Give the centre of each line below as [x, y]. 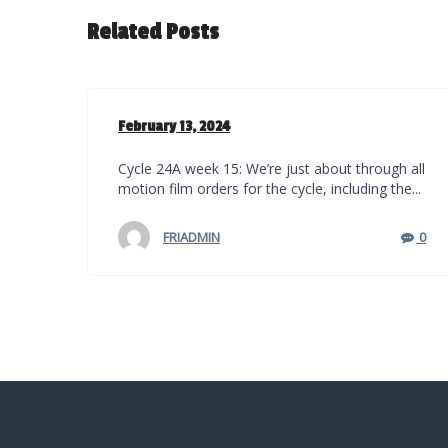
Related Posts [153, 32]
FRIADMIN [191, 237]
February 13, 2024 [174, 126]
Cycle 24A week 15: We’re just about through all [271, 168]
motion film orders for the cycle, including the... [269, 188]
